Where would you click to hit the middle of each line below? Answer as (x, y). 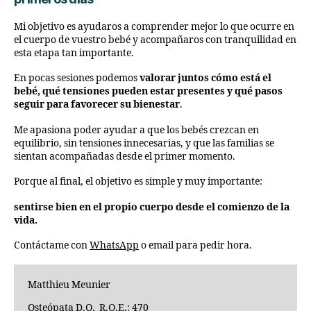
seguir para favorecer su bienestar (97, 105)
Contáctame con (52, 246)
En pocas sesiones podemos (77, 78)
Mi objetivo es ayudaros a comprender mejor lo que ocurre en (154, 26)
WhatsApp (114, 246)
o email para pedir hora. (195, 246)
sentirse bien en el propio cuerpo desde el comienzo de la (152, 207)
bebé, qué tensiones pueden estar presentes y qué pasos (148, 92)
